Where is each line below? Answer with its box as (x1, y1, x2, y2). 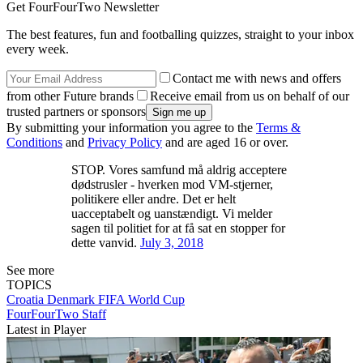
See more (6, 263, 54, 278)
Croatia (6, 293, 47, 307)
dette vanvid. (71, 236, 140, 250)
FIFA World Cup (98, 293, 185, 307)
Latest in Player (6, 322, 86, 337)
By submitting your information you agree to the (6, 121, 256, 135)
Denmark (47, 293, 98, 307)
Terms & (256, 121, 301, 135)
